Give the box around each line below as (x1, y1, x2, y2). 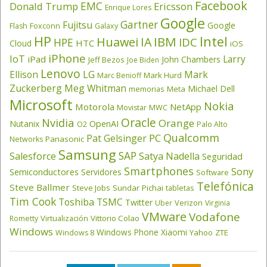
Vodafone (189, 209, 240, 225)
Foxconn (30, 21, 60, 32)
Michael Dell (188, 83, 235, 95)
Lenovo (41, 66, 80, 82)
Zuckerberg (10, 82, 62, 95)
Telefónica (197, 178, 254, 195)
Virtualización (41, 213, 88, 224)
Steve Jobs (72, 182, 110, 194)
